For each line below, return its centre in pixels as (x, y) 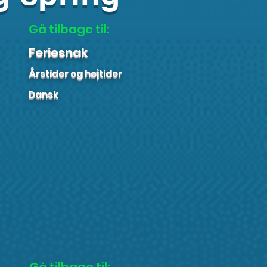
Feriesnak (58, 52)
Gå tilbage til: (69, 29)
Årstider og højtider (75, 74)
